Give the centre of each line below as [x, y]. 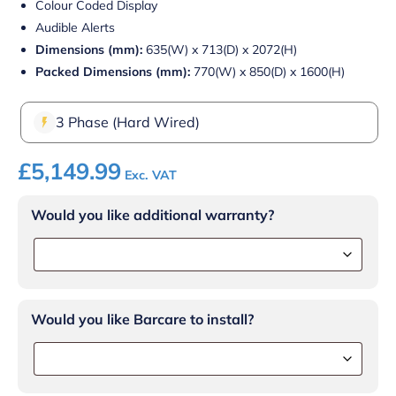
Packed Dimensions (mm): [113, 71]
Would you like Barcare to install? [142, 319]
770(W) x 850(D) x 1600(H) [267, 71]
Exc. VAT [151, 175]
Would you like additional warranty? [152, 214]
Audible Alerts [75, 27]
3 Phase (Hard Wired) [128, 122]
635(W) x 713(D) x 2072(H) [220, 49]
